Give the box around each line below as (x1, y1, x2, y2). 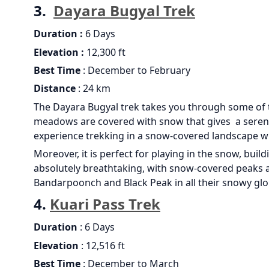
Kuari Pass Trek (50, 194, 160, 214)
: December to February (80, 63, 190, 77)
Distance (34, 82, 76, 95)
